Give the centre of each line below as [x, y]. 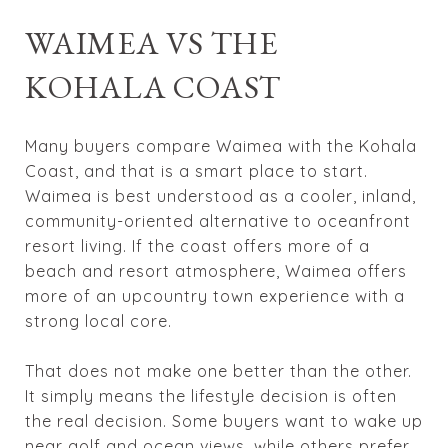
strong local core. [98, 320]
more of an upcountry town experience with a [215, 295]
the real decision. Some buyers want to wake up [224, 420]
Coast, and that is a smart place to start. [196, 170]
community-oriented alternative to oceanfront [218, 220]
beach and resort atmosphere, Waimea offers [216, 270]
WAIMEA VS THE [151, 42]
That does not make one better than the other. [218, 370]
